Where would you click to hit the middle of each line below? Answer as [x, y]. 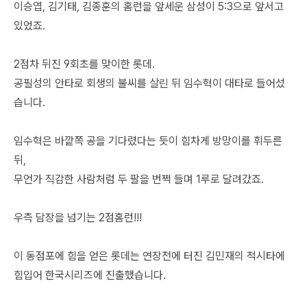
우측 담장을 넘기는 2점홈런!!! [78, 217]
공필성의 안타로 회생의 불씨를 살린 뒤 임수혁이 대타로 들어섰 [149, 83]
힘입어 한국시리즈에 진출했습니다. [90, 275]
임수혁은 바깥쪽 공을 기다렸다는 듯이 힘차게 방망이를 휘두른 [148, 140]
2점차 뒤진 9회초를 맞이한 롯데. [84, 64]
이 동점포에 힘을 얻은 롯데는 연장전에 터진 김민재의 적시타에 [149, 256]
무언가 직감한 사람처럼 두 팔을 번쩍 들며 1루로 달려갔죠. [139, 179]
